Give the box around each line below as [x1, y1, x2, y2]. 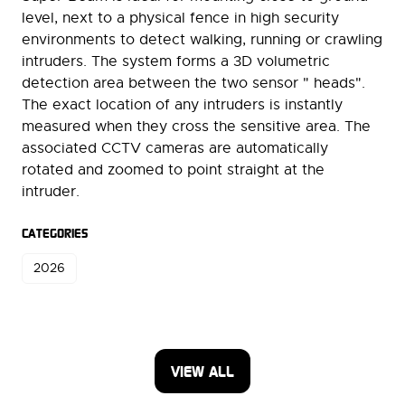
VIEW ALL [171, 362, 234, 381]
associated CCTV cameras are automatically [22, 139, 328, 157]
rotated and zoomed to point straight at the [22, 161, 325, 179]
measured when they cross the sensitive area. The [22, 118, 371, 136]
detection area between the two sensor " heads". [22, 74, 365, 92]
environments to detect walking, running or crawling [22, 31, 382, 49]
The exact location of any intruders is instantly [22, 96, 343, 114]
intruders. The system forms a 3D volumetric [22, 52, 330, 71]
